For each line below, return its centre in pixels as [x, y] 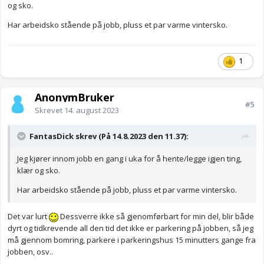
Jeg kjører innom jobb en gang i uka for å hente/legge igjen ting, [129, 159]
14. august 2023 [92, 110]
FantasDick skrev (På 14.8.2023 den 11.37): [109, 136]
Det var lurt [28, 217]
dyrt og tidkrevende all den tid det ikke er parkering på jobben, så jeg [131, 228]
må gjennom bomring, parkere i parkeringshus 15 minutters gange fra [132, 240]
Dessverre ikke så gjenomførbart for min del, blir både [156, 217]
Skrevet [49, 110]
